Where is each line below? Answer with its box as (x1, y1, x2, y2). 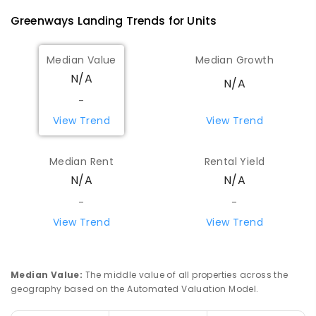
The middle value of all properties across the (85, 268, 288, 281)
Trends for (123, 12, 188, 29)
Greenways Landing (11, 12, 123, 29)
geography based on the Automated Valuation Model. (11, 282, 259, 295)
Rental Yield (204, 154, 265, 169)
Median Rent (49, 154, 114, 169)
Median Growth (195, 53, 274, 68)
